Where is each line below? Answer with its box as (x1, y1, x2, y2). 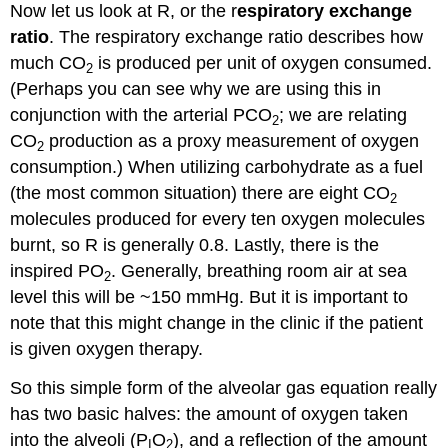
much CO (10, 53, 87, 74)
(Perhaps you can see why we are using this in (10, 79, 382, 100)
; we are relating (279, 105, 408, 126)
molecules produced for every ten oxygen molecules (10, 209, 426, 230)
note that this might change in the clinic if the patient (10, 313, 424, 334)
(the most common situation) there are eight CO (10, 183, 391, 204)
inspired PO (10, 261, 105, 282)
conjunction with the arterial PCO (10, 105, 273, 126)
